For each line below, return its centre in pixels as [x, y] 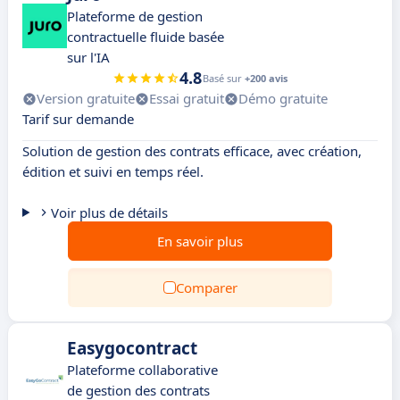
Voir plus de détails [109, 212]
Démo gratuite [283, 98]
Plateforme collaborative [142, 370]
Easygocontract [132, 348]
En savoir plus [200, 241]
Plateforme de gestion [135, 16]
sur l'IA [88, 57]
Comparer [206, 287]
